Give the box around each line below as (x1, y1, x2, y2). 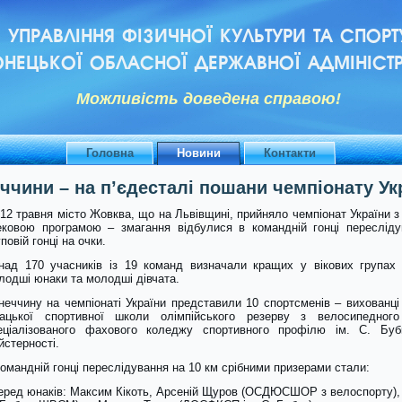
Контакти (264, 146, 316, 160)
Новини (177, 146, 221, 160)
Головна (86, 146, 134, 160)
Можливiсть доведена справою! (75, 90, 341, 108)
